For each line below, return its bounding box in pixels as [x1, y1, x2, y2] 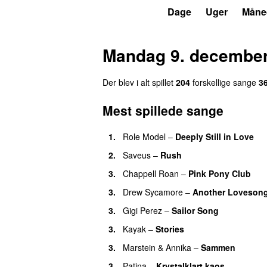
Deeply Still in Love [175, 130, 254, 142]
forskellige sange [190, 76, 259, 88]
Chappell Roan [123, 167, 179, 179]
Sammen [201, 241, 235, 253]
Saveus [123, 148, 151, 161]
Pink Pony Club [188, 167, 251, 179]
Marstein [123, 241, 156, 253]
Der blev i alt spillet [103, 76, 176, 88]
